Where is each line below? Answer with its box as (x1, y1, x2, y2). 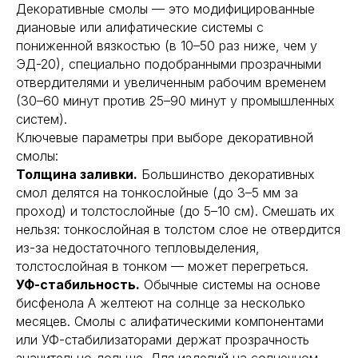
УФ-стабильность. (16, 276, 140, 292)
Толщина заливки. (16, 166, 137, 182)
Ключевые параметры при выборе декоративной (16, 129, 313, 145)
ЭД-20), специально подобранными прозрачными (16, 56, 321, 72)
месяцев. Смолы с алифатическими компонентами (16, 313, 324, 329)
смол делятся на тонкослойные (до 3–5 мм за (16, 185, 298, 201)
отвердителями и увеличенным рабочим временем (16, 74, 326, 90)
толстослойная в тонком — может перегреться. (16, 258, 308, 274)
